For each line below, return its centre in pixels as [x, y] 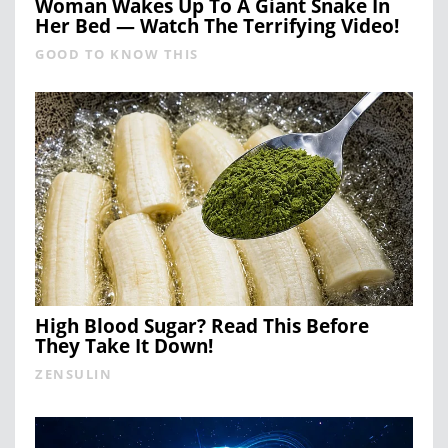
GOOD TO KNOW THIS [117, 53]
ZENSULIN [73, 373]
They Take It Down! [124, 345]
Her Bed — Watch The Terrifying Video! [217, 25]
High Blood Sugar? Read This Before [202, 325]
